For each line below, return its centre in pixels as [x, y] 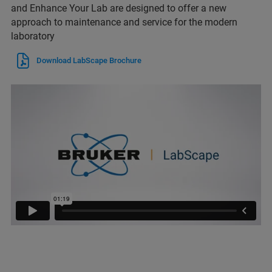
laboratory [33, 36]
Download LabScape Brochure [89, 61]
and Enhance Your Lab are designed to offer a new [119, 8]
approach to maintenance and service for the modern [124, 22]
